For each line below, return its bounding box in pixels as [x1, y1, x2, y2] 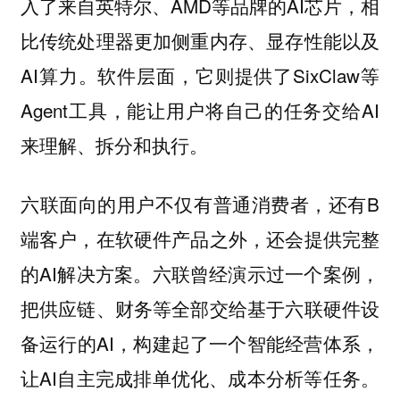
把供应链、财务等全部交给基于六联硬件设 [20, 295, 380, 322]
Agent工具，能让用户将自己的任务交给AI [20, 96, 380, 123]
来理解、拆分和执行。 [20, 130, 208, 158]
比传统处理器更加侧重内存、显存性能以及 [20, 26, 380, 54]
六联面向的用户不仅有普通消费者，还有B [20, 190, 380, 218]
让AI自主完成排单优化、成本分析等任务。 [20, 364, 380, 392]
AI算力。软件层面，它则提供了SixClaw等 [20, 61, 380, 88]
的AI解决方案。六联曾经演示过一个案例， [20, 260, 380, 287]
